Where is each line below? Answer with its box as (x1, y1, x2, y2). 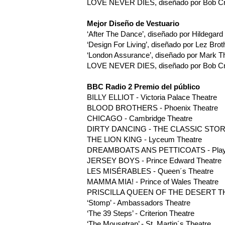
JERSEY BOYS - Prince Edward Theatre (86, 156, 221, 165)
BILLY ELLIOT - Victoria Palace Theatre (86, 93, 217, 102)
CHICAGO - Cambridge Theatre (86, 114, 192, 123)
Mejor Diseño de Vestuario (86, 19, 179, 28)
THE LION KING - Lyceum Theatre (86, 135, 202, 144)
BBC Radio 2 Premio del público (86, 82, 200, 91)
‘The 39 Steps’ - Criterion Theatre (86, 209, 194, 218)
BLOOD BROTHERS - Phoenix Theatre (86, 103, 218, 113)
